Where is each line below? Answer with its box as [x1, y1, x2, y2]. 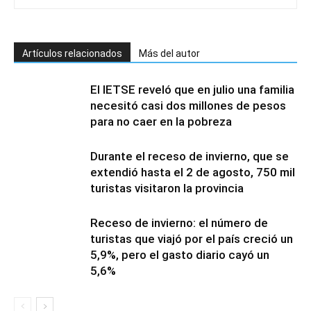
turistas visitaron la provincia [90, 181, 244, 195]
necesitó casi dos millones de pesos [90, 99, 286, 112]
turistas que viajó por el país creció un [90, 232, 293, 246]
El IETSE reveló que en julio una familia [90, 83, 294, 96]
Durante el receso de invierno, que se [90, 149, 289, 163]
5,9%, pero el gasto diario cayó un [90, 248, 269, 262]
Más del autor [139, 48, 200, 59]
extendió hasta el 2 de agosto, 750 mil [90, 165, 295, 179]
